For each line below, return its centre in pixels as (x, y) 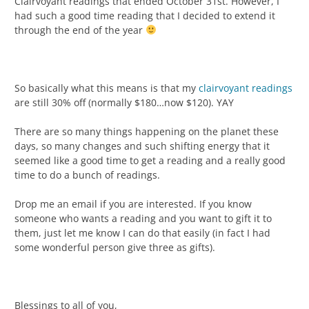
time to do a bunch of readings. (87, 175)
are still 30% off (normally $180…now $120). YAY (124, 102)
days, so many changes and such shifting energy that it (142, 146)
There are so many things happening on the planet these (147, 131)
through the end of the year (80, 30)
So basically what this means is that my (107, 88)
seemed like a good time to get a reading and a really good (150, 160)
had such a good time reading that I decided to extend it (145, 15)
